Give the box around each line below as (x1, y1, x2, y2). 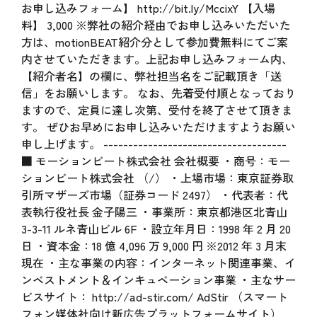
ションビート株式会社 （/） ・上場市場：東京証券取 (21, 169, 294, 186)
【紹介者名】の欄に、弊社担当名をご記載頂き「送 (21, 67, 282, 84)
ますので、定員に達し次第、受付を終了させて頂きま (21, 101, 293, 118)
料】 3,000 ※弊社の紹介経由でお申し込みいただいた (21, 16, 291, 33)
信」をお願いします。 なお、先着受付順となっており (21, 84, 296, 101)
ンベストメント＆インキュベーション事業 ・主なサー (21, 271, 296, 288)
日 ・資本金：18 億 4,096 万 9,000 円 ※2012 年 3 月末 (21, 237, 287, 254)
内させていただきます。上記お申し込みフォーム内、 (21, 50, 293, 67)
